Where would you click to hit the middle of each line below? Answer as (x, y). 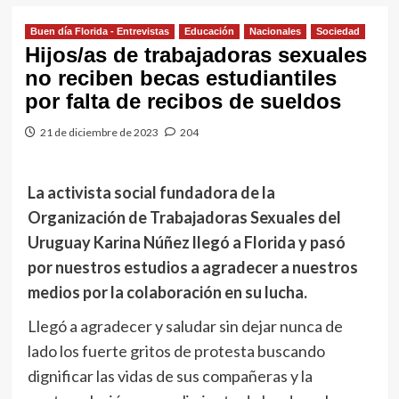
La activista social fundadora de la (151, 192)
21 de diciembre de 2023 (99, 132)
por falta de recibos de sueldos (183, 101)
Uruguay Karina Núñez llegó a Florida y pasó (186, 242)
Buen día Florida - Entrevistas (99, 31)
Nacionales (275, 31)
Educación (209, 31)
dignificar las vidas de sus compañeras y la (170, 376)
